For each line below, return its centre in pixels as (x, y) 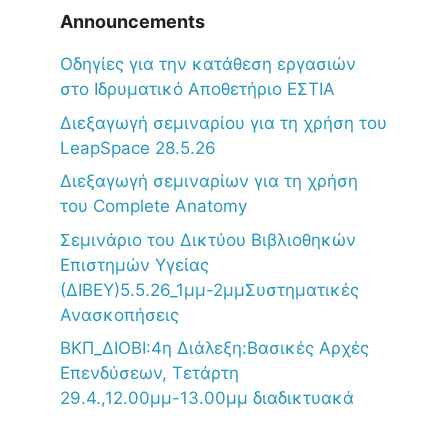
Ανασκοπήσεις (119, 314)
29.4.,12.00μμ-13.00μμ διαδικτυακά (207, 398)
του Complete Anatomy (153, 206)
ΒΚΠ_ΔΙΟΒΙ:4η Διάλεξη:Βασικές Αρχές (214, 348)
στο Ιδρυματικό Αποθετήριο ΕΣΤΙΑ (197, 89)
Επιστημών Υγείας (134, 264)
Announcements (132, 22)
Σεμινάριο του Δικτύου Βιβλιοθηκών (208, 239)
